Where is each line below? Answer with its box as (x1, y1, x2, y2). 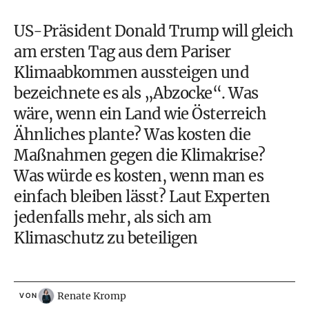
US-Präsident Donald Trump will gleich (14, 21, 294, 41)
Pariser (181, 42, 231, 61)
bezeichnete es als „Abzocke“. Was (14, 83, 259, 103)
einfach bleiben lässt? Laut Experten (14, 187, 270, 206)
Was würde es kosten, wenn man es (14, 166, 263, 186)
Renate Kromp (57, 290, 126, 302)
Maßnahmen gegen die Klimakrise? (14, 146, 266, 165)
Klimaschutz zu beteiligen (14, 228, 198, 248)
